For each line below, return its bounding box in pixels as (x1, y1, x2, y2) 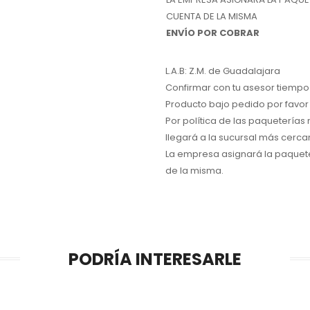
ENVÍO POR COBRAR (166, 26, 259, 39)
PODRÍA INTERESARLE (69, 248, 241, 271)
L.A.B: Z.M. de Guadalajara (165, 64, 280, 77)
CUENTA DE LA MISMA (166, 10, 257, 23)
